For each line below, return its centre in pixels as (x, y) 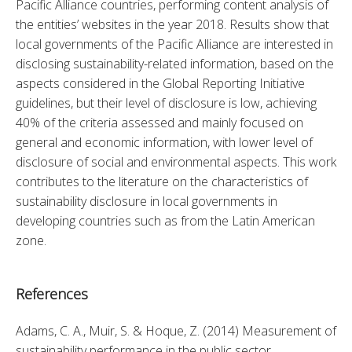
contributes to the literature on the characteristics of (162, 181)
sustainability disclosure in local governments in (147, 201)
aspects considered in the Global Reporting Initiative (160, 83)
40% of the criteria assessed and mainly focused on (159, 122)
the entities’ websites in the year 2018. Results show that (172, 24)
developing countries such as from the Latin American (165, 220)
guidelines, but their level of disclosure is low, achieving (166, 103)
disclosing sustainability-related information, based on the (175, 63)
